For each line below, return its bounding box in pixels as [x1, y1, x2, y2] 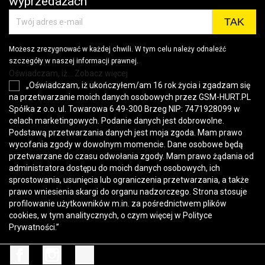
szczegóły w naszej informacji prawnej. [9, 57, 138, 65]
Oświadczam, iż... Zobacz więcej [9, 69, 128, 78]
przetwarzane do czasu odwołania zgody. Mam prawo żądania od [9, 151, 254, 161]
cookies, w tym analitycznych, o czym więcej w [9, 211, 183, 221]
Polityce [183, 211, 212, 221]
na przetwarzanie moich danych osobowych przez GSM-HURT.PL [9, 92, 251, 102]
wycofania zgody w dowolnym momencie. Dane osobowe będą [9, 140, 243, 150]
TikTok [93, 245, 121, 257]
